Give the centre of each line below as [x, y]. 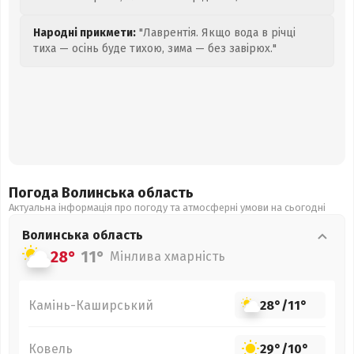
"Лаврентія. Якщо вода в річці [216, 33]
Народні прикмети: [85, 33]
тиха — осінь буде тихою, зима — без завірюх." [155, 49]
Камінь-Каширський [91, 305]
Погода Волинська [73, 193]
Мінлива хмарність [168, 256]
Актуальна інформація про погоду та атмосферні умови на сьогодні [167, 207]
